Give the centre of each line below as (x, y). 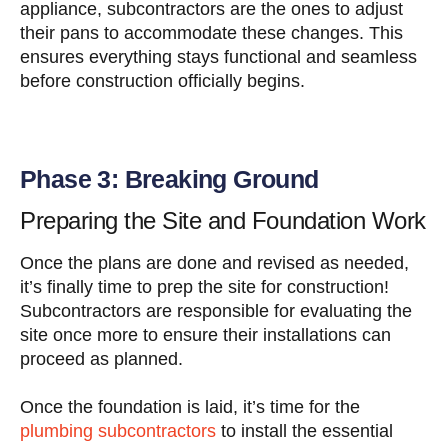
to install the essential (304, 430)
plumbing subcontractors (118, 430)
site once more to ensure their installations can (205, 334)
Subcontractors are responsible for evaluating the (216, 310)
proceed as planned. (101, 358)
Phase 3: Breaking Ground (169, 178)
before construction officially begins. (162, 80)
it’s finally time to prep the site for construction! (204, 286)
